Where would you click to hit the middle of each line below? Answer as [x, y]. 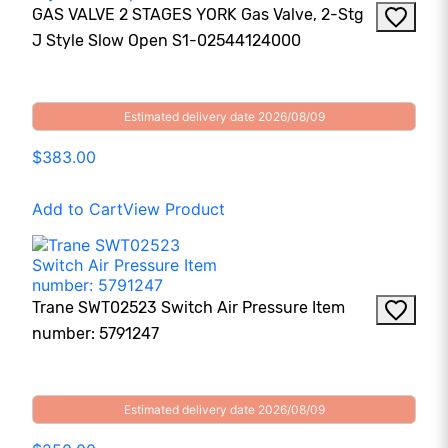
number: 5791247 [95, 334]
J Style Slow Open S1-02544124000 [166, 41]
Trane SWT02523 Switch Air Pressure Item [188, 308]
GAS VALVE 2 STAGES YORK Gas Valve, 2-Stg [198, 15]
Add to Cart [77, 209]
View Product [174, 209]
